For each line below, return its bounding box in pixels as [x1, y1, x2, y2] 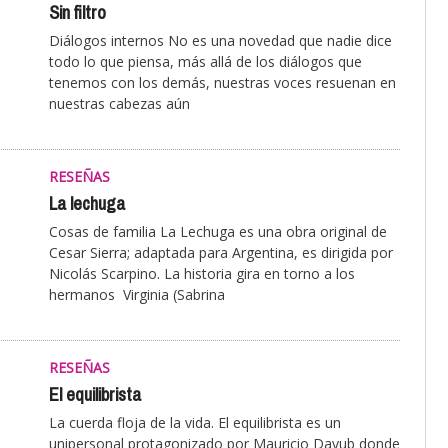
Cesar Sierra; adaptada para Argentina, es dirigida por [49, 243, 393, 263]
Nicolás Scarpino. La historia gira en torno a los [49, 264, 355, 284]
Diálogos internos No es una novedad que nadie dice [49, 31, 392, 51]
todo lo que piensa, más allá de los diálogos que [49, 52, 362, 72]
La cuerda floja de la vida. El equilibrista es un [49, 413, 341, 433]
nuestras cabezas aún [49, 94, 190, 114]
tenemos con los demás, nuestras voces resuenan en [49, 73, 396, 93]
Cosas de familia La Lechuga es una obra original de [49, 222, 387, 242]
